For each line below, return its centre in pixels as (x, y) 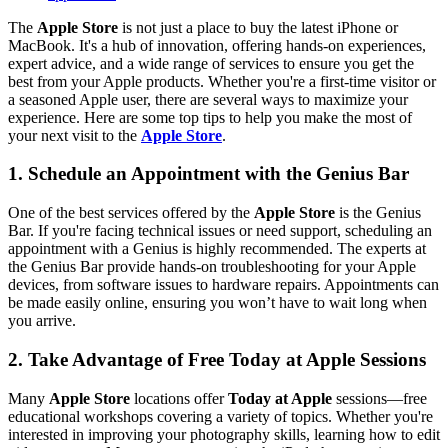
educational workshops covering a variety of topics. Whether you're (220, 416)
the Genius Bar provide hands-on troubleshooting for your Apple (212, 267)
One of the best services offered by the (131, 213)
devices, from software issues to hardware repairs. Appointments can (223, 285)
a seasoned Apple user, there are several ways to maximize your (208, 99)
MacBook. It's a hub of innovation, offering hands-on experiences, (217, 45)
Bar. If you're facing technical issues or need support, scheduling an (220, 231)
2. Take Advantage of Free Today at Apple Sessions (217, 359)
